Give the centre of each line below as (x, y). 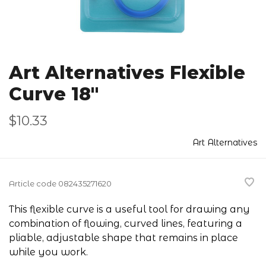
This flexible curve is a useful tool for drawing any (129, 209)
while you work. (48, 252)
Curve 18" (54, 94)
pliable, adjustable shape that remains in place (123, 238)
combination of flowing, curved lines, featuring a (126, 224)
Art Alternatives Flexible (127, 73)
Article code (33, 184)
